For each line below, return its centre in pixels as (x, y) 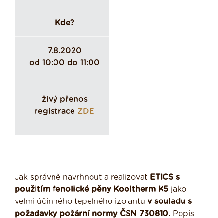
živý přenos (64, 100)
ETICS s (165, 177)
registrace (56, 112)
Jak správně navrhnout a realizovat (82, 177)
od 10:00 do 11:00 (64, 63)
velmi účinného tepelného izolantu (81, 202)
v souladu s (170, 202)
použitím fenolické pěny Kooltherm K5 (91, 190)
